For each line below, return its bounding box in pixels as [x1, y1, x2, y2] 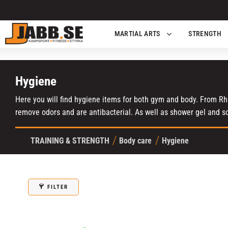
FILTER [47, 183, 69, 190]
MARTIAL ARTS [114, 30, 160, 39]
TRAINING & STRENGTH [30, 136, 109, 146]
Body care [119, 136, 152, 146]
